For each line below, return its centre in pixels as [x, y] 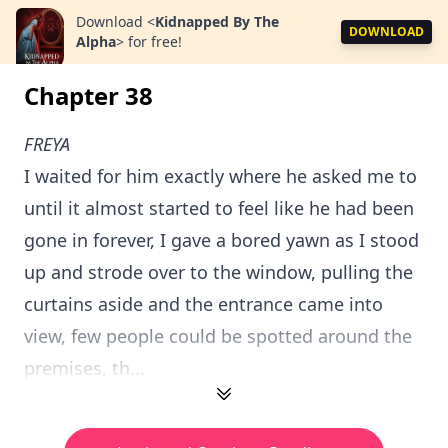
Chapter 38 [88, 95]
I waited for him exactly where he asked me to [220, 176]
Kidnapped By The [217, 21]
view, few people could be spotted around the [218, 336]
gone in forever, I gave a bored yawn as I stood [221, 240]
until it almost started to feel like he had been [219, 208]
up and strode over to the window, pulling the [218, 272]
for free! [155, 41]
